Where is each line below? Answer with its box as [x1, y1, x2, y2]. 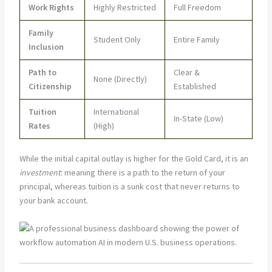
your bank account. [19, 195, 88, 206]
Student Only [93, 34, 141, 46]
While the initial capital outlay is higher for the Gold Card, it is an [19, 153, 248, 165]
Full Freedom [173, 2, 221, 13]
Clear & [173, 67, 200, 78]
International [93, 106, 139, 118]
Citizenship [28, 81, 72, 92]
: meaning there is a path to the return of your [60, 167, 225, 178]
